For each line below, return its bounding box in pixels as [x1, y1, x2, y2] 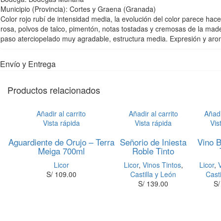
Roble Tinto [132, 145, 175, 157]
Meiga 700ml [37, 145, 85, 157]
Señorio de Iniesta [120, 136, 187, 148]
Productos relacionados [7, 83, 100, 96]
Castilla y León [130, 169, 177, 179]
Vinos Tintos [142, 160, 181, 170]
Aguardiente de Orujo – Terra [8, 136, 114, 148]
